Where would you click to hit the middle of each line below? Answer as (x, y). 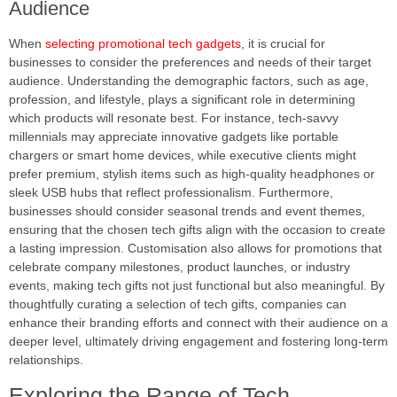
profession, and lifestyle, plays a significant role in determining (182, 99)
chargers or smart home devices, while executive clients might (183, 155)
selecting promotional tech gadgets (143, 43)
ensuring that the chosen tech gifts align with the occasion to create (197, 229)
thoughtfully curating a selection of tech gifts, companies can (178, 304)
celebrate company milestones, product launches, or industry (179, 266)
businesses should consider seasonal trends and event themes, (187, 210)
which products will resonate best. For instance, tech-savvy (174, 117)
